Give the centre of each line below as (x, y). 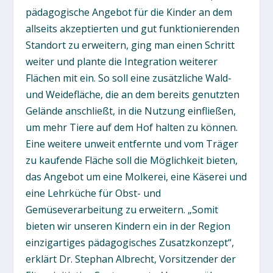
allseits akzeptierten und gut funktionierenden (133, 28)
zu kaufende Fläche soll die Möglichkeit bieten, (132, 160)
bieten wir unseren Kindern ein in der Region (128, 226)
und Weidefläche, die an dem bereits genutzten (133, 94)
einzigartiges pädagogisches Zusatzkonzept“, (130, 242)
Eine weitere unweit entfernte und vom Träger (132, 144)
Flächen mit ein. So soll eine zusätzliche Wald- (129, 78)
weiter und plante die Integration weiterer (122, 61)
